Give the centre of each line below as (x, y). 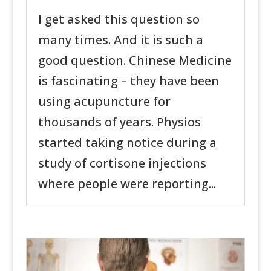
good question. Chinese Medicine (135, 60)
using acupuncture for (104, 101)
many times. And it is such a (120, 40)
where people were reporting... (127, 184)
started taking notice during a (127, 142)
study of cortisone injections (122, 163)
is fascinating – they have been (128, 81)
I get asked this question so (119, 19)
